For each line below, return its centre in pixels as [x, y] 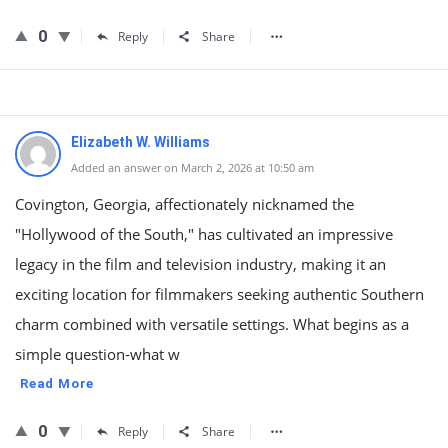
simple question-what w [97, 354]
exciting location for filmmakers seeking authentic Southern [219, 294]
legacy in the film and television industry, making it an [200, 264]
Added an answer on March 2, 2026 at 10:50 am [192, 167]
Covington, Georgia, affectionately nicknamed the [184, 204]
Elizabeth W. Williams [140, 142]
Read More [57, 383]
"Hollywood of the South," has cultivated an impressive [204, 234]
